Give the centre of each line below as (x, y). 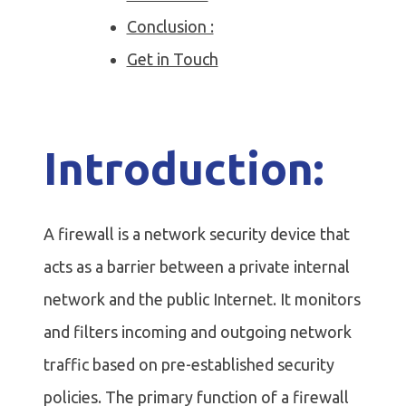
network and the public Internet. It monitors (202, 300)
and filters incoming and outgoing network (198, 332)
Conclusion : (170, 27)
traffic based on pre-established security (189, 365)
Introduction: (184, 168)
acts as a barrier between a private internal (197, 267)
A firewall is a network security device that (197, 234)
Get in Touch (172, 59)
